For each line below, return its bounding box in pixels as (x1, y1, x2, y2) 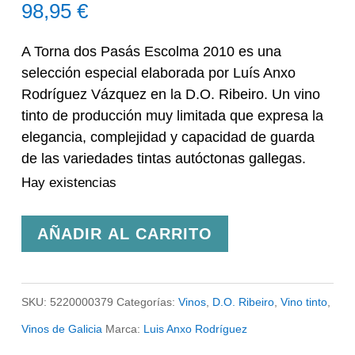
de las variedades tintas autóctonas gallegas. (21, 150, 307, 166)
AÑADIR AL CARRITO (37, 224, 213, 242)
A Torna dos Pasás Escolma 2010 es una (21, 43, 282, 59)
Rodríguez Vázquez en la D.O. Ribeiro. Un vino (21, 86, 321, 102)
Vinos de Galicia (21, 322, 103, 335)
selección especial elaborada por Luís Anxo (21, 64, 296, 81)
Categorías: (116, 295, 179, 308)
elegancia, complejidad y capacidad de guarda (21, 128, 315, 145)
